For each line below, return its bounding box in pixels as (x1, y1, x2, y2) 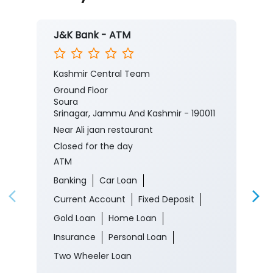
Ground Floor (54, 164, 108, 176)
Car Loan (99, 254, 137, 266)
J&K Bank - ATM (54, 108, 130, 122)
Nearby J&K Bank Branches (34, 63, 239, 83)
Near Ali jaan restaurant (54, 204, 153, 216)
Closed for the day (54, 220, 133, 232)
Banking (54, 254, 87, 266)
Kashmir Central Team (54, 147, 150, 160)
